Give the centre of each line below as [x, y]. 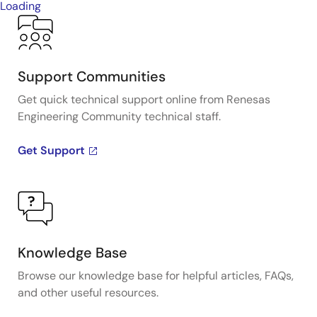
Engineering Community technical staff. [119, 116]
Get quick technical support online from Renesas [144, 99]
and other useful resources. [88, 293]
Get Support [51, 150]
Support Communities [92, 76]
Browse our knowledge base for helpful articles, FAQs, [156, 276]
